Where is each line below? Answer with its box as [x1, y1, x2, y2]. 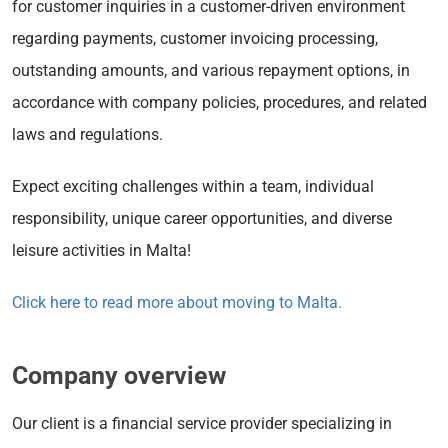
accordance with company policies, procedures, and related [12, 92, 427, 112]
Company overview [12, 360, 226, 390]
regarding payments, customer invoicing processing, [12, 28, 378, 48]
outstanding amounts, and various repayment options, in [12, 60, 410, 80]
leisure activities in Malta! [12, 240, 191, 260]
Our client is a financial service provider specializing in [12, 413, 392, 433]
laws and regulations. [12, 124, 163, 144]
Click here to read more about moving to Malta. [12, 292, 342, 312]
